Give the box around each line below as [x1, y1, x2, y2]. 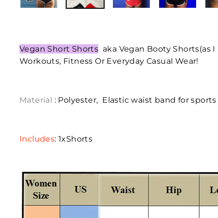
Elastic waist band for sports [102, 95, 217, 105]
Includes [19, 134, 55, 144]
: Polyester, [52, 95, 100, 105]
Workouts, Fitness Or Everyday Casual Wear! [19, 56, 199, 66]
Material [19, 95, 53, 105]
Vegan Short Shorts [19, 44, 99, 54]
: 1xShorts [54, 134, 93, 144]
